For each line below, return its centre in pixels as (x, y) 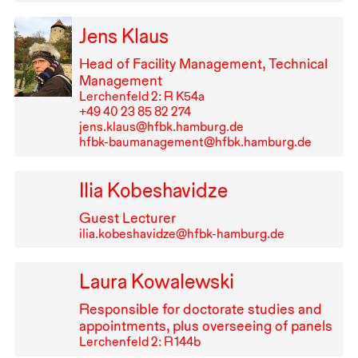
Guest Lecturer (127, 217)
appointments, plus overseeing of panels (205, 326)
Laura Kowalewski (156, 282)
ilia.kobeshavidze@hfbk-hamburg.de (181, 233)
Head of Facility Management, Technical (203, 63)
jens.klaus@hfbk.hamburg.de (161, 126)
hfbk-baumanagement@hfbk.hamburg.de (195, 141)
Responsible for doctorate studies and (200, 309)
